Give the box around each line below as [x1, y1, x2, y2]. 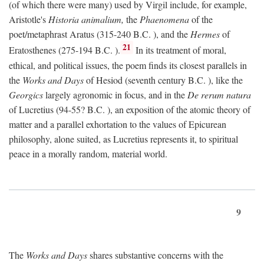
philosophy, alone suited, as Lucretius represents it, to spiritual [9, 132, 238, 145]
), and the [151, 28, 190, 41]
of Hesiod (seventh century [84, 73, 188, 86]
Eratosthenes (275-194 [9, 44, 95, 57]
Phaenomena [140, 13, 189, 26]
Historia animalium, [48, 13, 124, 26]
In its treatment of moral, [133, 44, 227, 57]
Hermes [190, 28, 220, 41]
